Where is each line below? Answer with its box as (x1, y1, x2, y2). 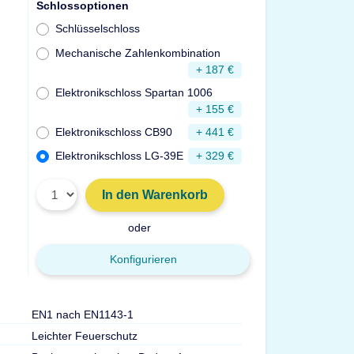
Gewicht (253, 329, 297, 342)
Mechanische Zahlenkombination (55, 46, 221, 59)
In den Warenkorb (102, 187, 209, 201)
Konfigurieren (109, 252, 177, 265)
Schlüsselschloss (55, 22, 141, 35)
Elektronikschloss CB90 (55, 125, 173, 138)
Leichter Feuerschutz (31, 329, 137, 342)
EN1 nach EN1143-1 (31, 307, 134, 321)
